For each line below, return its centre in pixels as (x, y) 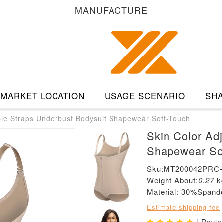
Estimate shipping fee (183, 207)
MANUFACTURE (111, 10)
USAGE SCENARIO (145, 96)
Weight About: (172, 180)
